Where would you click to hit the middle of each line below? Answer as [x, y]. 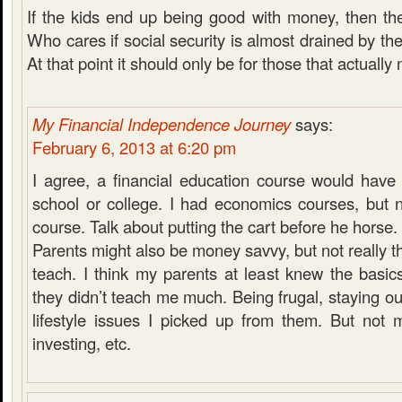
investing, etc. [82, 343]
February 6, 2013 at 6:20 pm [134, 147]
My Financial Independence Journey [162, 124]
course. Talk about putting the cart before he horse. [215, 226]
